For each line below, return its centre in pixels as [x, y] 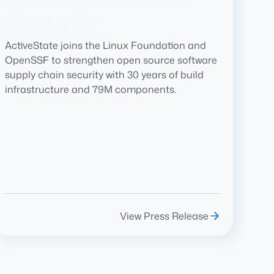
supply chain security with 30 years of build [105, 75]
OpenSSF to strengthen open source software [111, 60]
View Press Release [164, 216]
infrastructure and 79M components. [91, 90]
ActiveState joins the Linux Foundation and [106, 46]
